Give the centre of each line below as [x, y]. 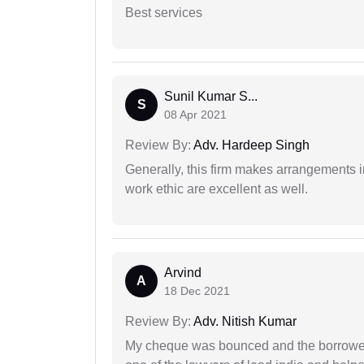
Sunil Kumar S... [211, 97]
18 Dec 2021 [197, 291]
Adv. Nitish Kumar [244, 322]
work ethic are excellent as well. [217, 189]
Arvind [183, 273]
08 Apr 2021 [195, 115]
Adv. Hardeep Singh [250, 145]
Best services [164, 13]
